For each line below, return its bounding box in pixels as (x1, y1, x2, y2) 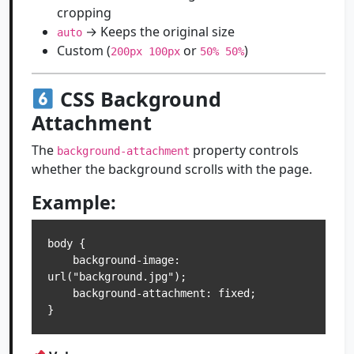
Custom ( (57, 42, 111, 59)
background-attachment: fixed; (47, 287, 73, 299)
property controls (190, 141, 299, 159)
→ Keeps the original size (82, 23, 235, 40)
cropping (57, 4, 111, 21)
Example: (32, 190, 116, 215)
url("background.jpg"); (47, 270, 186, 283)
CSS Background (54, 85, 221, 112)
